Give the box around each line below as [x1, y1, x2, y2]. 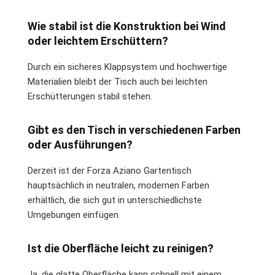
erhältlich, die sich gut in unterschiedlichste [28, 194, 202, 206]
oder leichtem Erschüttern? [28, 34, 168, 47]
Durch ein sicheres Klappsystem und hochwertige [28, 61, 227, 72]
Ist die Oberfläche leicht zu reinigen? [28, 241, 214, 255]
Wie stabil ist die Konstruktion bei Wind [28, 19, 226, 33]
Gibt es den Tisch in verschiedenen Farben [28, 123, 241, 136]
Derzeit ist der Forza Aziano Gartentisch [28, 165, 192, 176]
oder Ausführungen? [28, 137, 133, 151]
